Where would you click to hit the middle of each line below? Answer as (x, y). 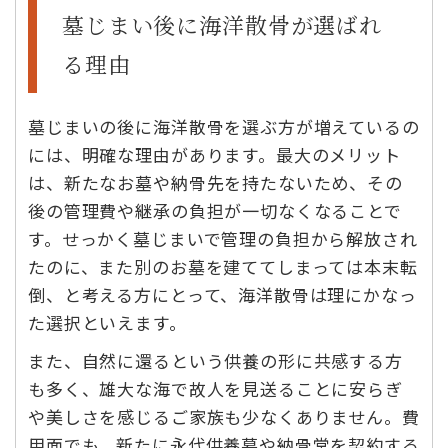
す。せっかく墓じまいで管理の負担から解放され (223, 239)
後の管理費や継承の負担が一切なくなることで (215, 211)
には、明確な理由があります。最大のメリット (214, 155)
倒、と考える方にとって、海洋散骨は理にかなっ (222, 295)
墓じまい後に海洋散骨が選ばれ (222, 25)
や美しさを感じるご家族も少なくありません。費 (224, 417)
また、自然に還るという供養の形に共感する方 (215, 361)
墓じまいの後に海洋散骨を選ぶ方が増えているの (224, 127)
